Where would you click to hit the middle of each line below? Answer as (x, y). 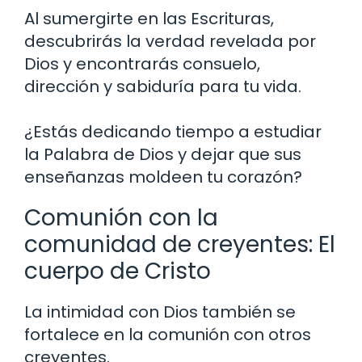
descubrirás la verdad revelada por (170, 42)
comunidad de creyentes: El (180, 245)
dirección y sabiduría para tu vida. (163, 87)
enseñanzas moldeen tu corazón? (163, 177)
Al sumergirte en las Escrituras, (149, 19)
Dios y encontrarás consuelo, (142, 64)
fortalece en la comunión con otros (168, 335)
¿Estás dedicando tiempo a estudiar (173, 132)
